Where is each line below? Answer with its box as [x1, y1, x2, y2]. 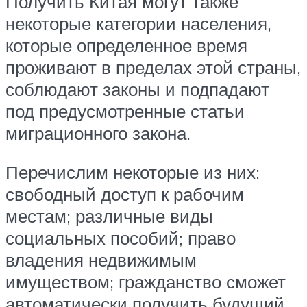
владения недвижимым [5, 249, 197, 271]
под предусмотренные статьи [5, 99, 245, 122]
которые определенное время [5, 34, 247, 56]
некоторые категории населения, [5, 12, 271, 34]
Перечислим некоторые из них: [5, 161, 260, 184]
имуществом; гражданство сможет [5, 271, 286, 293]
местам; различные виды [5, 205, 213, 228]
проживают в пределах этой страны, [5, 56, 301, 78]
